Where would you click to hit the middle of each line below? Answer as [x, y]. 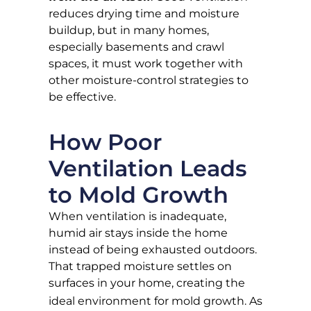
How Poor [105, 142]
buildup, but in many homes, [129, 31]
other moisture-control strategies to [149, 81]
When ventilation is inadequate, [137, 217]
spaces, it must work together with [146, 64]
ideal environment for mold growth [146, 301]
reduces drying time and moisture [144, 14]
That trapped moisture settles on [140, 267]
